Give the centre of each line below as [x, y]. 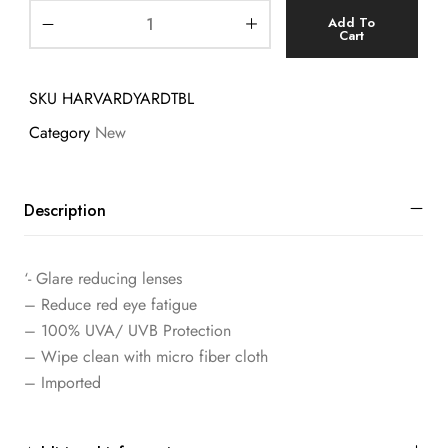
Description [65, 211]
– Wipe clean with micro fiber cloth [146, 357]
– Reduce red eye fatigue [110, 305]
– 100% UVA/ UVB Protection [127, 331]
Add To [352, 22]
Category [59, 132]
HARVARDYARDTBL [128, 98]
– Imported [62, 383]
